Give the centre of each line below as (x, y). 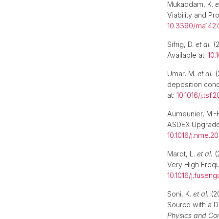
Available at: (187, 55)
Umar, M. (182, 74)
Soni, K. (180, 194)
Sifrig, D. (181, 44)
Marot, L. (182, 154)
